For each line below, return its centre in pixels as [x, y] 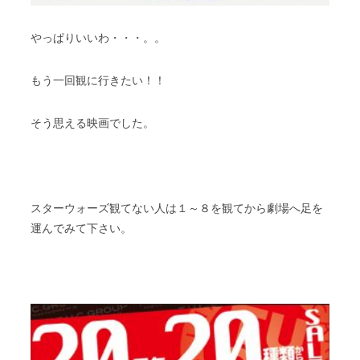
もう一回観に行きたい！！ [98, 80]
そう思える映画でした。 [93, 123]
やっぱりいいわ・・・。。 [98, 37]
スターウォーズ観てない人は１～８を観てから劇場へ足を [177, 208]
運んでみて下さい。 [82, 228]
